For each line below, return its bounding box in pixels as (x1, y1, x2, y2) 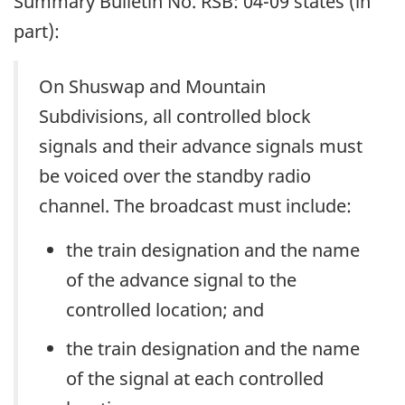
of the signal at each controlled (66, 365, 324, 391)
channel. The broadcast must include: (39, 193, 352, 218)
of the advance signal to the (66, 267, 297, 292)
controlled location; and (66, 297, 264, 322)
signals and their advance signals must (39, 133, 363, 158)
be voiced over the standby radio (39, 163, 311, 188)
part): (14, 19, 60, 43)
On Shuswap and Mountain (39, 73, 266, 99)
